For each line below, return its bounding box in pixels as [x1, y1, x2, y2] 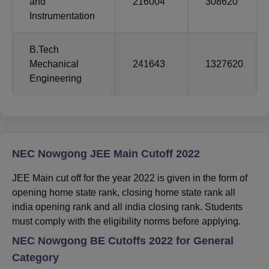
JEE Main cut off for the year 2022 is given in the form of [12, 173, 247, 184]
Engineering [29, 73, 82, 84]
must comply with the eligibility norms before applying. [12, 216, 243, 227]
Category [12, 252, 59, 264]
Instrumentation [29, 11, 95, 22]
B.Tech [29, 44, 59, 55]
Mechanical [29, 59, 79, 70]
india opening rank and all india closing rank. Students [12, 202, 243, 213]
